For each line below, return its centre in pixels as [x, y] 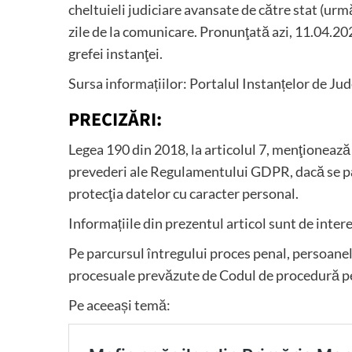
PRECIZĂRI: [115, 119]
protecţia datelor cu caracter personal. [183, 193]
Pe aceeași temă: [119, 304]
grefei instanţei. [115, 53]
